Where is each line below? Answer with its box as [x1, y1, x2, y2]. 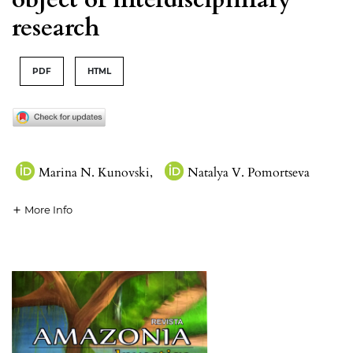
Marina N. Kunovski [39, 163, 150, 181]
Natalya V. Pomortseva [188, 163, 310, 181]
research [12, 11, 99, 44]
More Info [24, 203, 72, 216]
